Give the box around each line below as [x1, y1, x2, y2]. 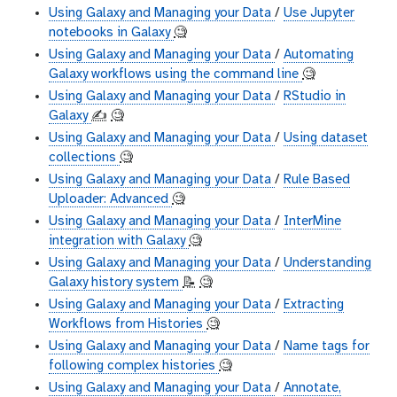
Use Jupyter [284, 6, 354, 21]
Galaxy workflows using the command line [49, 67, 302, 82]
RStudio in [284, 90, 346, 105]
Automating [284, 48, 354, 63]
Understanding [284, 256, 371, 271]
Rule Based [284, 173, 350, 188]
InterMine [284, 214, 341, 230]
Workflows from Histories [49, 317, 206, 332]
